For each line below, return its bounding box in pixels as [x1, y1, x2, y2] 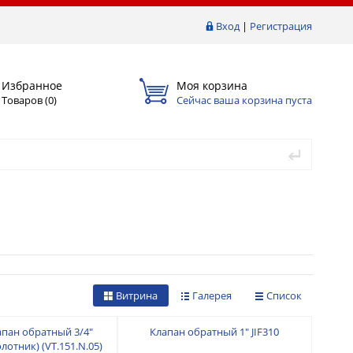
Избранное [2, 77, 62, 93]
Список [266, 288, 302, 303]
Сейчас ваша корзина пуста [176, 92, 312, 107]
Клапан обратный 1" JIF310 [150, 324, 280, 339]
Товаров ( [2, 92, 48, 107]
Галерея [192, 288, 232, 303]
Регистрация [250, 19, 312, 33]
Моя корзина [176, 77, 247, 93]
